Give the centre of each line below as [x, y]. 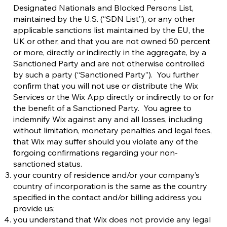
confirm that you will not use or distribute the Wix [106, 86]
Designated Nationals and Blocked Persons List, [103, 8]
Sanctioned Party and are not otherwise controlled [109, 63]
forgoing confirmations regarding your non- [96, 153]
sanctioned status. [48, 164]
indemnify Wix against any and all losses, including [108, 119]
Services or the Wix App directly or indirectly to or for [113, 97]
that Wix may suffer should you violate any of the [106, 141]
